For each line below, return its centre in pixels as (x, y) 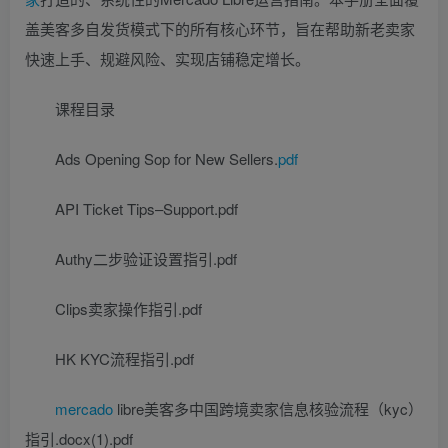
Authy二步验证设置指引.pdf (146, 258)
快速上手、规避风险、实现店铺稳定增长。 (167, 58)
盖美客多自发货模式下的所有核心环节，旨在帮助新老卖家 (220, 28)
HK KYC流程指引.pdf (124, 358)
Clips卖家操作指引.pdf (128, 308)
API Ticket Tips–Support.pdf (146, 208)
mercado (84, 408)
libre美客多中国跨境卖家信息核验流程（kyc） (268, 408)
